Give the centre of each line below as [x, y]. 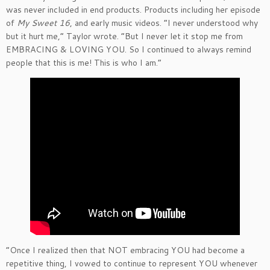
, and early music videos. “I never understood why [164, 23]
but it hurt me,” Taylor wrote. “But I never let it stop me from [124, 36]
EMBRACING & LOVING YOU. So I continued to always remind [129, 50]
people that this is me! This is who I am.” [84, 63]
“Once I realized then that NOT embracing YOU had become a [125, 250]
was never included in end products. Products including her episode [133, 10]
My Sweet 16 [43, 23]
